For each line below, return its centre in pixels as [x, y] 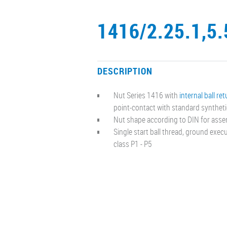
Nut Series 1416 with [146, 95]
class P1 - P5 [133, 144]
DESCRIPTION [125, 71]
